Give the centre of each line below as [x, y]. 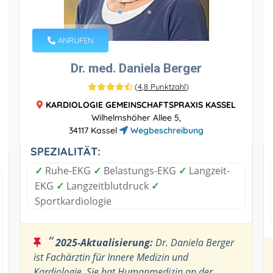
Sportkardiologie [73, 201]
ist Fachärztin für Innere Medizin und [111, 257]
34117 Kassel [94, 130]
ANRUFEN [74, 40]
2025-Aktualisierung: [104, 242]
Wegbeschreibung [165, 130]
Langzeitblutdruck [107, 186]
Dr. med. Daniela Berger [136, 68]
